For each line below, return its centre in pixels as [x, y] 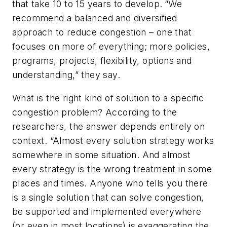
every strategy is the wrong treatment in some [112, 169]
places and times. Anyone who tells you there [110, 183]
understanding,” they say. [66, 75]
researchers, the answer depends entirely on [109, 126]
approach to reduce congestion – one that [102, 32]
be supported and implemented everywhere [107, 211]
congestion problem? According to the [95, 112]
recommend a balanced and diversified [95, 18]
